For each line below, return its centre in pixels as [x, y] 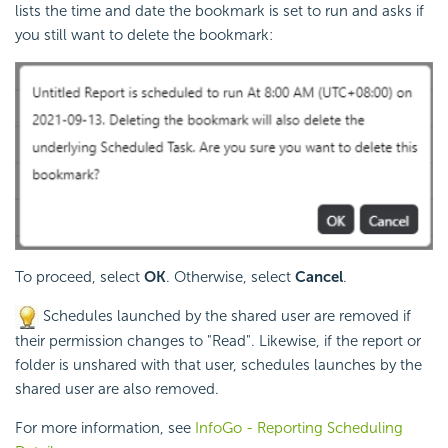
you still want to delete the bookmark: [144, 34]
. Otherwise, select [230, 276]
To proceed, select [79, 276]
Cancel [319, 276]
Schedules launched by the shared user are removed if [225, 315]
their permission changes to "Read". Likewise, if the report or [218, 341]
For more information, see [105, 428]
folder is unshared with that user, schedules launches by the [218, 365]
